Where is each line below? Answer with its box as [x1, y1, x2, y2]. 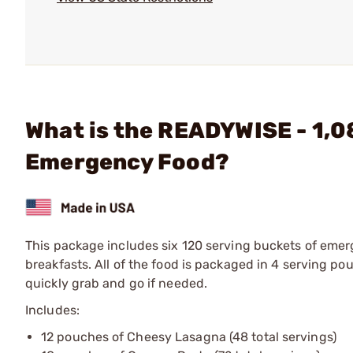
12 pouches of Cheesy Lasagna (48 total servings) [41, 329, 336, 344]
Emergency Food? [25, 149, 229, 175]
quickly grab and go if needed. [25, 275, 208, 291]
